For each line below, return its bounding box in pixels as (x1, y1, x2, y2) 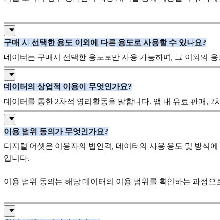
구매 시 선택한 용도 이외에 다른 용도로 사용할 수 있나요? (4, 38, 206, 47)
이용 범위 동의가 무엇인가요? (4, 127, 108, 136)
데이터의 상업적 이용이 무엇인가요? (4, 82, 132, 91)
